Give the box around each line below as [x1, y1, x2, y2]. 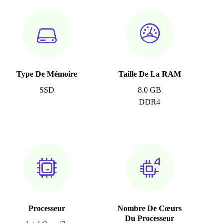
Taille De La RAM [118, 70, 181, 78]
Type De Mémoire [16, 70, 77, 78]
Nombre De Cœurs [117, 204, 182, 213]
